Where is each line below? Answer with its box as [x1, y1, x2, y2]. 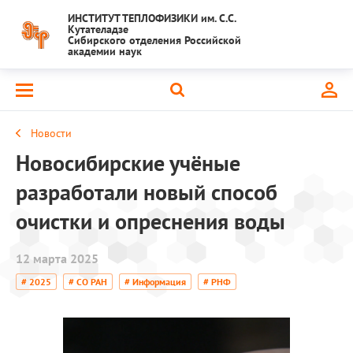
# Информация [124, 276, 186, 288]
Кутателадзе [68, 22, 128, 36]
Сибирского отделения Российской [68, 33, 241, 47]
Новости [31, 126, 72, 140]
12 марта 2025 [16, 251, 98, 266]
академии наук [68, 44, 142, 58]
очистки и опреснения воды [16, 206, 285, 236]
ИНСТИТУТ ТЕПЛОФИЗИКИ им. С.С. [68, 11, 236, 25]
